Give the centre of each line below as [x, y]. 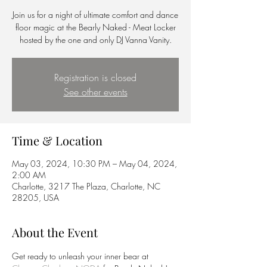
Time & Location [57, 140]
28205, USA [35, 198]
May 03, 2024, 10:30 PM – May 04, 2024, [94, 164]
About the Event [55, 232]
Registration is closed [95, 77]
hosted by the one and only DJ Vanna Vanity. [95, 40]
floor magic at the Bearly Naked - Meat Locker [95, 27]
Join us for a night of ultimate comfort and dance [95, 15]
